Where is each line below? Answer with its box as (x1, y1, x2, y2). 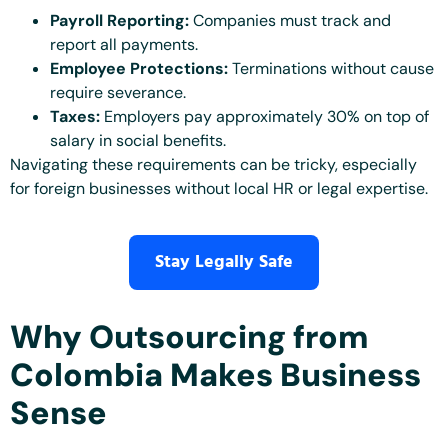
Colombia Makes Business (10, 354, 421, 397)
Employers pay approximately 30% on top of (100, 105, 429, 127)
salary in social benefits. (50, 129, 226, 151)
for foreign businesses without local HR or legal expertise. (10, 177, 428, 199)
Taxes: (50, 105, 100, 127)
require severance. (50, 81, 186, 103)
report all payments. (50, 33, 198, 55)
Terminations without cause (228, 57, 434, 79)
